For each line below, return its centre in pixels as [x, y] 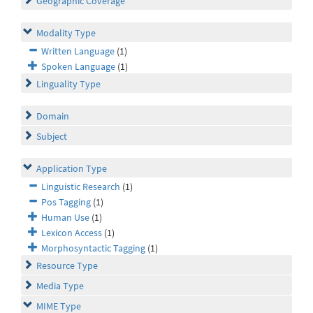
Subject [52, 137]
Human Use [65, 218]
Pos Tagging [66, 202]
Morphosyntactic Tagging [93, 248]
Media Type [60, 286]
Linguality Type [68, 84]
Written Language [78, 51]
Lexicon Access [72, 233]
